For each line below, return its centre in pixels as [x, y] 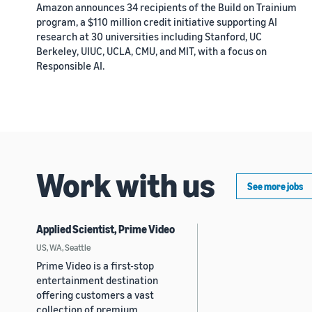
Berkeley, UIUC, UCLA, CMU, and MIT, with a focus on [151, 50]
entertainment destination [97, 280]
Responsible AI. [70, 65]
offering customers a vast [95, 294]
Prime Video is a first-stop [95, 265]
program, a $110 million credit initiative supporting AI [157, 21]
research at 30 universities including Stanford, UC [149, 36]
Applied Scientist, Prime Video [106, 229]
